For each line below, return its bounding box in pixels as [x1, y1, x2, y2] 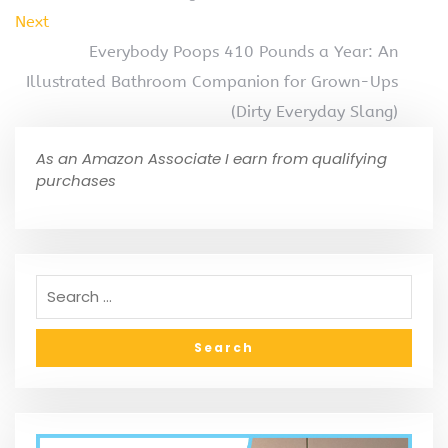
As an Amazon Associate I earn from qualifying [36, 147, 387, 169]
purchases [36, 169, 116, 191]
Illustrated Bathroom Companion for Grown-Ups [26, 71, 398, 91]
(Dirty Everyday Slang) [231, 101, 398, 121]
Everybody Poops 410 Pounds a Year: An [89, 41, 398, 61]
